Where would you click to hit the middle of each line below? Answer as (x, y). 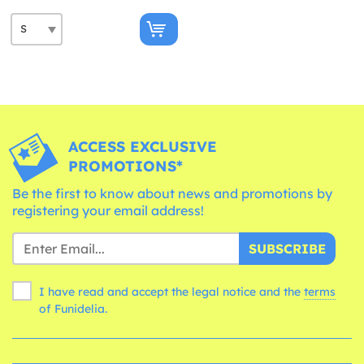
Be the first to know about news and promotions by (172, 193)
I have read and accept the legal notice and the (171, 291)
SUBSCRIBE (287, 248)
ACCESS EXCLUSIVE (142, 146)
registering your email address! (108, 210)
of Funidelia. (73, 308)
